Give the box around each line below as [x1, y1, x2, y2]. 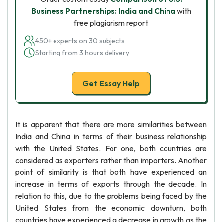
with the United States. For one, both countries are [15, 143, 207, 153]
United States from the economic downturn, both [15, 203, 207, 213]
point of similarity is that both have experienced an [15, 167, 207, 177]
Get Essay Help [82, 78, 140, 88]
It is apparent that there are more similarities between [15, 119, 207, 129]
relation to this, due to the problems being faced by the [15, 191, 207, 201]
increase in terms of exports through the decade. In [15, 179, 207, 189]
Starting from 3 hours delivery [35, 48, 129, 57]
